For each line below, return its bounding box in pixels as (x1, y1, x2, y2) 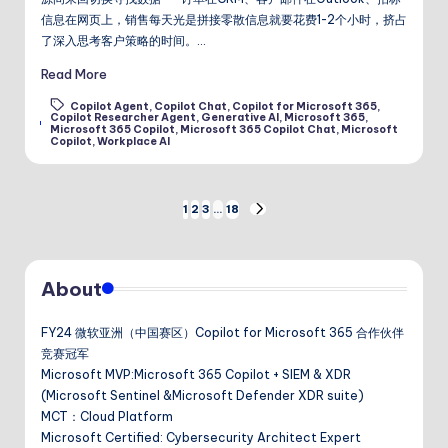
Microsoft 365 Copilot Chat (180, 123, 337, 137)
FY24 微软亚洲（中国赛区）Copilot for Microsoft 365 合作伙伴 (41, 324, 404, 340)
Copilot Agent (70, 99, 150, 113)
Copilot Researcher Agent (50, 111, 197, 125)
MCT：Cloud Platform (41, 408, 173, 424)
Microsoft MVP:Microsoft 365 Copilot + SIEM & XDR (41, 366, 351, 382)
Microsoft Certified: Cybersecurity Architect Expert (41, 429, 361, 445)
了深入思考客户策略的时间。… (41, 33, 206, 49)
